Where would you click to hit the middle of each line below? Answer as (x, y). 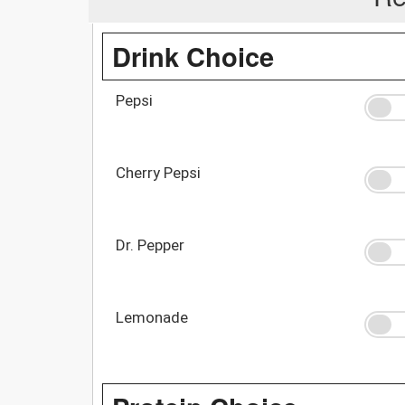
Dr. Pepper (150, 245)
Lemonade (152, 317)
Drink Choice (193, 56)
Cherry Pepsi (158, 172)
